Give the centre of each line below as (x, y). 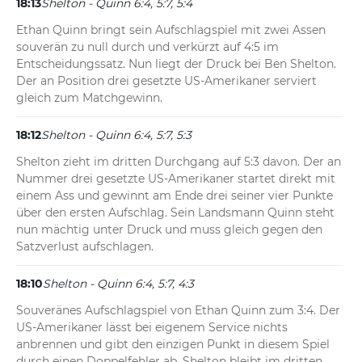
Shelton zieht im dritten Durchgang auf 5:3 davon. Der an (179, 162)
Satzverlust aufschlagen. (85, 247)
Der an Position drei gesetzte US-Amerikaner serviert (166, 81)
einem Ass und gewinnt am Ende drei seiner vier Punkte (175, 196)
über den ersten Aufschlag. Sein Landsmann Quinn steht (175, 213)
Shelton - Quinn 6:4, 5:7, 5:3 (116, 135)
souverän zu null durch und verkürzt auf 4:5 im (147, 47)
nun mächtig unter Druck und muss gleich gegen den (169, 230)
